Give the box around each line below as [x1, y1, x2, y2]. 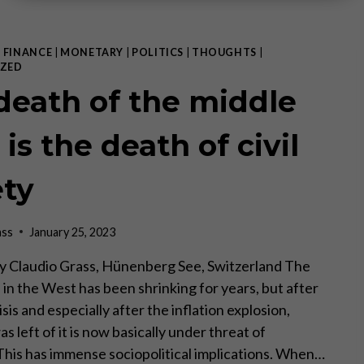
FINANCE [2, 46, 53, 58]
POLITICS [132, 46, 184, 58]
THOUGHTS [191, 46, 257, 58]
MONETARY [60, 46, 124, 58]
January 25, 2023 [29, 224, 116, 239]
